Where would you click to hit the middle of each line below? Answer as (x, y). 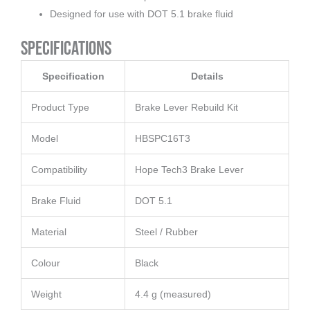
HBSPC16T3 (163, 138)
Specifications (66, 48)
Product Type (60, 107)
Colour (46, 263)
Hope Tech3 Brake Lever (189, 169)
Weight (46, 294)
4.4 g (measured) (173, 294)
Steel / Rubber (166, 231)
